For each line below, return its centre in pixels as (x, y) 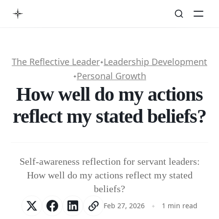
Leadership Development (155, 62)
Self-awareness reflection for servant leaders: (109, 161)
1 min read (180, 206)
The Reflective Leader (56, 62)
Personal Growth (111, 76)
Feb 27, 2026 (124, 206)
